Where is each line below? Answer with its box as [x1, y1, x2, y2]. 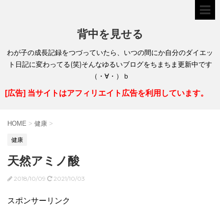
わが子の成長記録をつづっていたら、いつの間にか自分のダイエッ [7, 48, 213, 57]
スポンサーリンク [7, 196, 70, 205]
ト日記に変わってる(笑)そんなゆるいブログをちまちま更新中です [8, 60, 212, 69]
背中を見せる [77, 27, 143, 41]
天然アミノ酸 [7, 154, 80, 168]
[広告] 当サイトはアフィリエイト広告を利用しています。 [5, 89, 208, 97]
